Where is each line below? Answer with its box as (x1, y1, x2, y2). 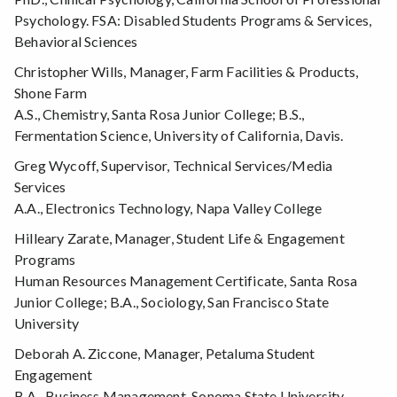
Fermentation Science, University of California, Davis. (14, 127, 344, 144)
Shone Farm (14, 84, 87, 102)
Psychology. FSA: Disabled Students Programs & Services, (14, 12, 372, 29)
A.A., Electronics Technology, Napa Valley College (14, 199, 323, 217)
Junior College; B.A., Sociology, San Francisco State (14, 293, 329, 311)
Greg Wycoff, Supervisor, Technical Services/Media (14, 157, 333, 175)
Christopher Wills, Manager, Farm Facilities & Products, (14, 63, 359, 81)
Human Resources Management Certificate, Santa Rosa (14, 272, 358, 290)
